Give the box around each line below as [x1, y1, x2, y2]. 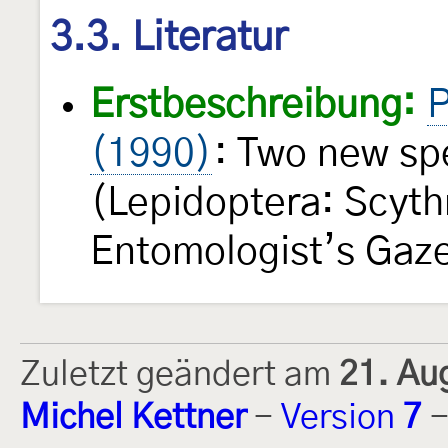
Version [281, 401, 403, 436]
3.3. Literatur [50, 17, 288, 58]
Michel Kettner [20, 401, 246, 436]
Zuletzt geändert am [20, 358, 339, 393]
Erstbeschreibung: [90, 86, 415, 126]
